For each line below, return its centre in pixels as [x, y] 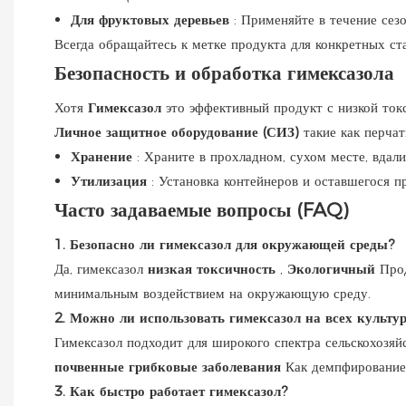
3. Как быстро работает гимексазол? [171, 391]
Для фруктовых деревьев [152, 19]
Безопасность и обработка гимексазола [224, 72]
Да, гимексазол [101, 268]
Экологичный [333, 268]
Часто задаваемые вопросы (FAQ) [201, 209]
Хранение [104, 156]
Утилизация [111, 180]
